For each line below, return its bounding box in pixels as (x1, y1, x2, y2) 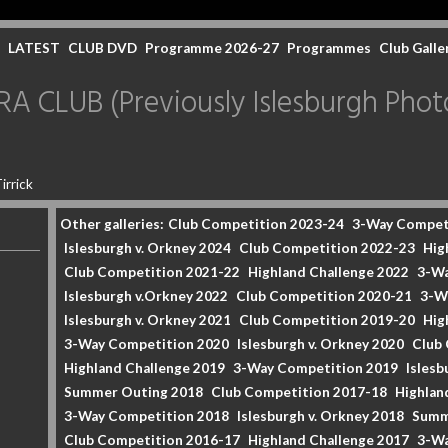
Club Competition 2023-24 (168, 216, 344, 232)
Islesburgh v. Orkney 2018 (237, 408, 404, 424)
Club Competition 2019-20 (239, 312, 415, 328)
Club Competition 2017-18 (211, 384, 387, 400)
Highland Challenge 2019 (64, 360, 225, 376)
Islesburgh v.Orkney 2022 (64, 288, 228, 304)
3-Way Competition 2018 (64, 408, 229, 424)
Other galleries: (60, 216, 164, 232)
